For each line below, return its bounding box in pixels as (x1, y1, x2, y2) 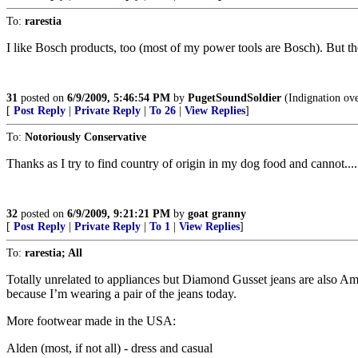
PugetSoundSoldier (188, 92, 281, 104)
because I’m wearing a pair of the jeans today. (6, 287, 237, 300)
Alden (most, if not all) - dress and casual (6, 341, 213, 355)
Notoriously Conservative (25, 131, 146, 143)
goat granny (188, 208, 246, 220)
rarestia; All (25, 247, 82, 259)
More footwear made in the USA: (6, 314, 176, 328)
